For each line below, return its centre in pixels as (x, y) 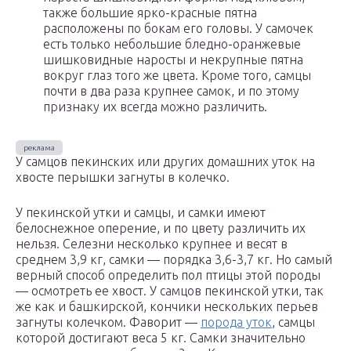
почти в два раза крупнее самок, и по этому (171, 91)
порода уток (236, 322)
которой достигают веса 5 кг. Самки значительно (161, 338)
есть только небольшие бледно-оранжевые (172, 44)
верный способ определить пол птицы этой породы (168, 275)
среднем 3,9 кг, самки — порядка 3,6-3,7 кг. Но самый (174, 260)
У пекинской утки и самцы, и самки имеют (141, 213)
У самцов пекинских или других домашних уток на (165, 162)
